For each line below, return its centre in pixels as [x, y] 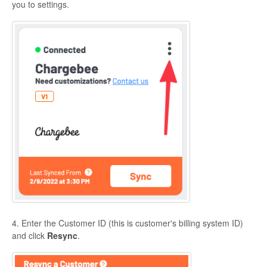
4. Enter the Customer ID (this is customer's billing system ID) [128, 223]
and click [30, 235]
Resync [62, 235]
